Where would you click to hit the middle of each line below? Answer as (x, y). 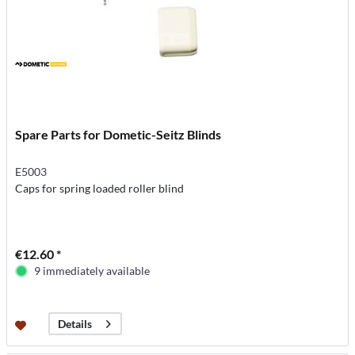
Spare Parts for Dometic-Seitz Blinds (118, 134)
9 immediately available (92, 271)
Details (75, 324)
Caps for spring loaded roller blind (100, 188)
